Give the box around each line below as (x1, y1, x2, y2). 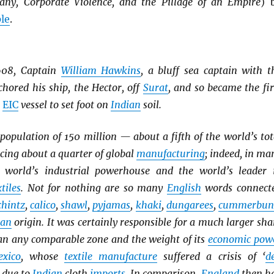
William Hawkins (61, 64, 141, 76)
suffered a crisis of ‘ (157, 250, 265, 262)
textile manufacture (64, 250, 158, 262)
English (166, 181, 201, 194)
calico (30, 198, 56, 211)
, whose (20, 250, 65, 262)
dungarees (166, 198, 213, 211)
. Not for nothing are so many (21, 181, 167, 194)
